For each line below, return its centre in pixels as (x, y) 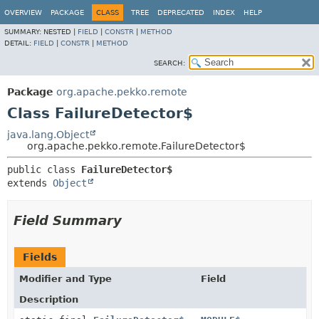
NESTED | (61, 32)
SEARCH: (169, 63)
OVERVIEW (23, 12)
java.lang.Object (48, 135)
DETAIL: (19, 43)
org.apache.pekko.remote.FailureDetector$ (136, 146)
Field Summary (68, 220)
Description (49, 299)
